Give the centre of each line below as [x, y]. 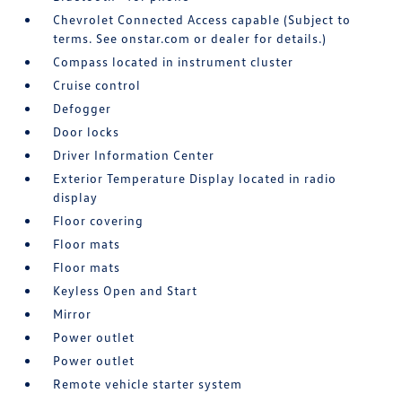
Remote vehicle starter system [148, 384]
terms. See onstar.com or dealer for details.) [190, 38]
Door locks [87, 131]
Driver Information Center [134, 155]
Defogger [83, 108]
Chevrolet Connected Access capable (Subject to [202, 19]
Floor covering [99, 220]
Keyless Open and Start [126, 290]
